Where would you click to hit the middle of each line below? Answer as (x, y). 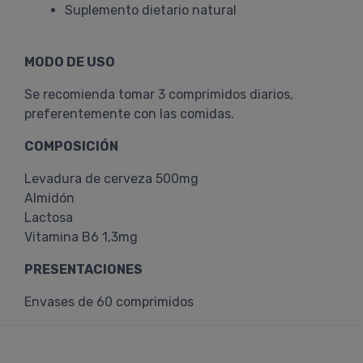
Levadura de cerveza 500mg (111, 179)
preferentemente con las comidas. (129, 114)
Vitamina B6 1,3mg (81, 237)
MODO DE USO (70, 62)
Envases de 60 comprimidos (109, 302)
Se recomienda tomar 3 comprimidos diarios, (159, 94)
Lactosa (49, 218)
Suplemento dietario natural (151, 10)
